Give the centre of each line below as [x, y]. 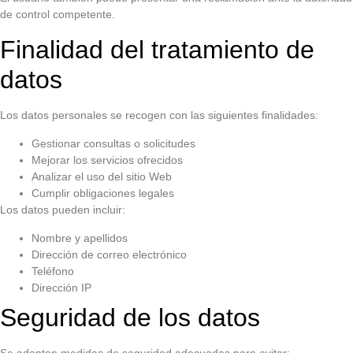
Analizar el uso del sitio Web [102, 176]
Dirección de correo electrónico [109, 254]
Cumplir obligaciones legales [103, 193]
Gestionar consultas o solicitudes [113, 143]
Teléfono [53, 271]
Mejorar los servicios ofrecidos [107, 160]
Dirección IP [61, 287]
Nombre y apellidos [80, 238]
